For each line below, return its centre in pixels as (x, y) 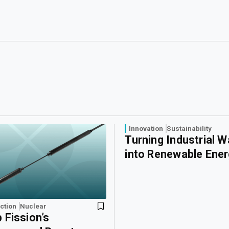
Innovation (146, 129)
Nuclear (33, 206)
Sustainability (189, 129)
